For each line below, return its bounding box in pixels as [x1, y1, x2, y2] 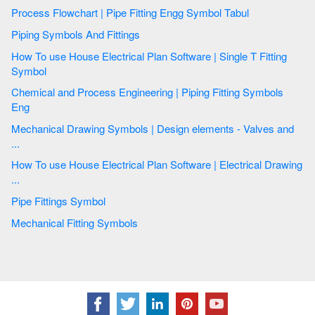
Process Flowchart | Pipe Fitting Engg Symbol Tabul [224, 5, 249, 20]
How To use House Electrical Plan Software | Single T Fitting [11, 48, 259, 63]
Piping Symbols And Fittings [107, 27, 143, 42]
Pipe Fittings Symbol [34, 193, 108, 209]
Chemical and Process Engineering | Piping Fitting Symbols [11, 84, 212, 100]
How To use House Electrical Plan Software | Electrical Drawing [11, 157, 302, 172]
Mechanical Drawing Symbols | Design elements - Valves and [11, 120, 108, 136]
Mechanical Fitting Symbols [67, 214, 141, 230]
